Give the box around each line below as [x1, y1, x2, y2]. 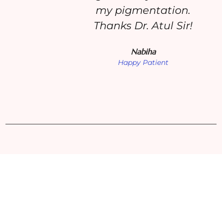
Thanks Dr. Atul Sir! [94, 19, 192, 32]
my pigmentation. [96, 3, 190, 16]
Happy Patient [117, 57, 168, 67]
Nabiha [130, 46, 156, 56]
